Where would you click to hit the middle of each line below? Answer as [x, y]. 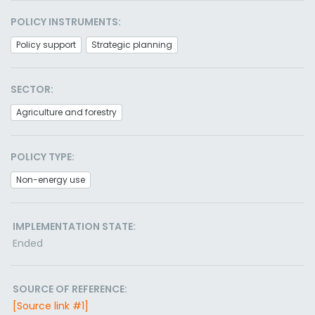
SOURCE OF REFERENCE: [70, 289]
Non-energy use [51, 180]
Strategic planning [132, 45]
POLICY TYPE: [43, 157]
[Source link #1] [51, 306]
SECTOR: [32, 89]
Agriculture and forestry [66, 112]
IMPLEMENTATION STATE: [74, 226]
